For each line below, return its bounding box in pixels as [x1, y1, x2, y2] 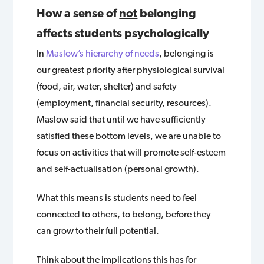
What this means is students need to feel [37, 192, 197, 203]
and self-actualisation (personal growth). [37, 163, 200, 174]
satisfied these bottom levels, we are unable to [37, 130, 222, 141]
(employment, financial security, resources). [37, 97, 212, 108]
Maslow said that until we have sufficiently [37, 113, 206, 125]
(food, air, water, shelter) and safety [37, 80, 177, 92]
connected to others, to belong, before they [37, 208, 212, 220]
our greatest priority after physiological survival [37, 64, 225, 75]
